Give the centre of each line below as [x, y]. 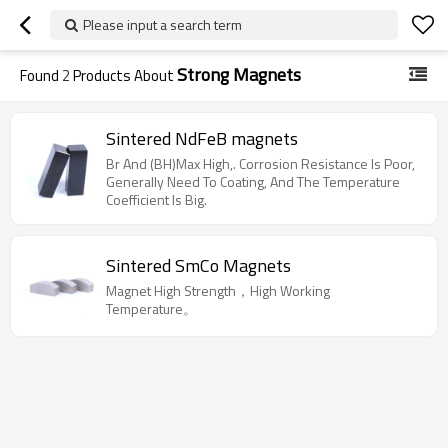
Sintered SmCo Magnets [198, 265]
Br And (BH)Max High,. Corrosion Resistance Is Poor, [260, 163]
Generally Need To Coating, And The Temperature [253, 181]
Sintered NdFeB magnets [202, 138]
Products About [123, 75]
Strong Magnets [239, 74]
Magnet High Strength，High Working [218, 290]
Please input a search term [162, 24]
